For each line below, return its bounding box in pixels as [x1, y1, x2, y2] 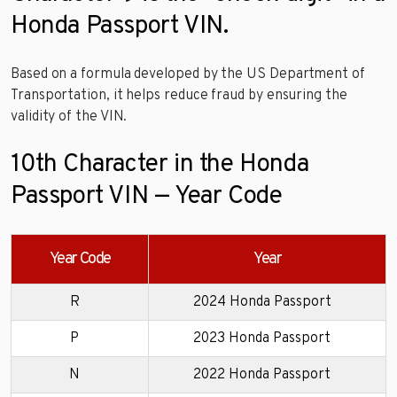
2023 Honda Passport [193, 329, 331, 347]
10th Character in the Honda [11, 148, 309, 181]
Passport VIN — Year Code [11, 180, 283, 213]
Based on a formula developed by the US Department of [11, 65, 365, 83]
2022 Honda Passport [193, 365, 331, 384]
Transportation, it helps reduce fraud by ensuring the [11, 86, 347, 105]
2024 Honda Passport [192, 292, 331, 311]
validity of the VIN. [11, 107, 128, 126]
